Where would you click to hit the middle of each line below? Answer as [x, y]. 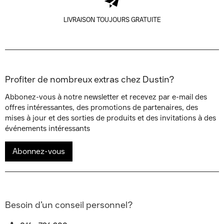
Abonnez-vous [39, 151]
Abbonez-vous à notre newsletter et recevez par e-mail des [106, 97]
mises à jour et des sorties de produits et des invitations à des [110, 118]
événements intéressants [47, 128]
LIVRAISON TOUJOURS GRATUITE [112, 20]
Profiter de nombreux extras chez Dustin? [90, 79]
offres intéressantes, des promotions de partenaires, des [101, 107]
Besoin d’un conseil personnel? [69, 205]
